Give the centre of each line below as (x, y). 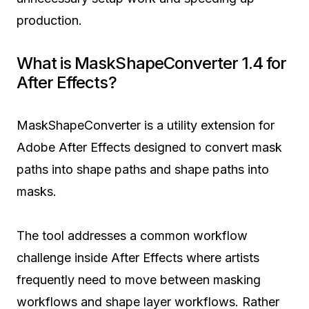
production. (49, 21)
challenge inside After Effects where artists (138, 258)
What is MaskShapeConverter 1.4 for (152, 63)
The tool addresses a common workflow (132, 236)
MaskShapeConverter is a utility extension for (146, 126)
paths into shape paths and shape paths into (143, 170)
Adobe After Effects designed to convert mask (149, 148)
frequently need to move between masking (139, 280)
